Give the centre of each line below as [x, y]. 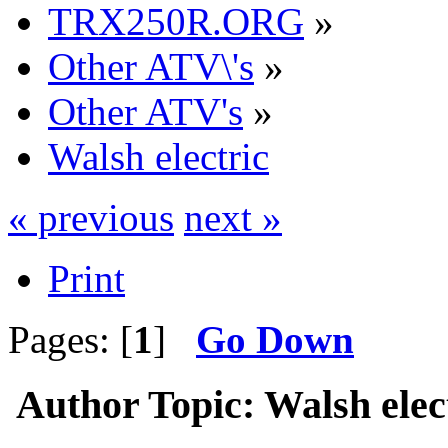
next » [233, 217]
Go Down [275, 339]
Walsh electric [158, 156]
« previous [91, 217]
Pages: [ [70, 339]
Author [77, 404]
